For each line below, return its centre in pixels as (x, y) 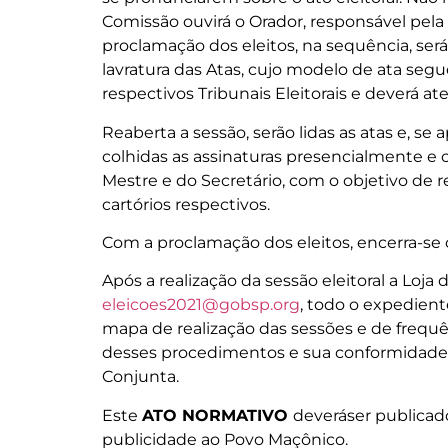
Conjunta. (140, 377)
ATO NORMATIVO (217, 415)
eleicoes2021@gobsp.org (201, 305)
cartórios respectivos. (186, 204)
